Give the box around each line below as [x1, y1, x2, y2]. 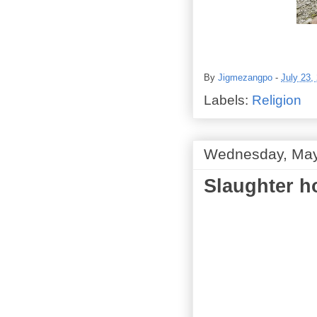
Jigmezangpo [218, 71, 272, 83]
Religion [252, 92, 301, 108]
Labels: [204, 92, 252, 108]
